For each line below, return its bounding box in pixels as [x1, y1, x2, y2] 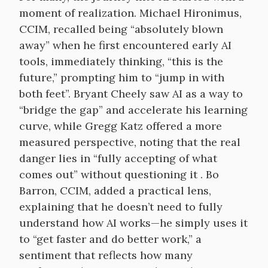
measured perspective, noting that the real [19, 135, 240, 149]
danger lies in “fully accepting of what [19, 151, 217, 165]
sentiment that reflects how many [19, 248, 193, 262]
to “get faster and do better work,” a [19, 232, 202, 246]
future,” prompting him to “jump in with [19, 71, 224, 84]
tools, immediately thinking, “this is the [19, 54, 223, 68]
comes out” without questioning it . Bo [19, 167, 219, 181]
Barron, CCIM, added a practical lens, [19, 184, 211, 197]
